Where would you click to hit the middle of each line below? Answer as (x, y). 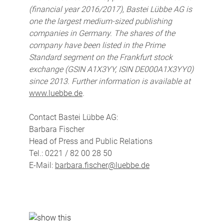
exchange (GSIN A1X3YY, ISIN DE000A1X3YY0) (111, 69)
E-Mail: (42, 165)
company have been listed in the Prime (97, 45)
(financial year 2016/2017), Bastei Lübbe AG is (110, 9)
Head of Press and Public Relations (90, 141)
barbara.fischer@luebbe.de (102, 165)
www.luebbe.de (55, 93)
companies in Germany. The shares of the (102, 33)
